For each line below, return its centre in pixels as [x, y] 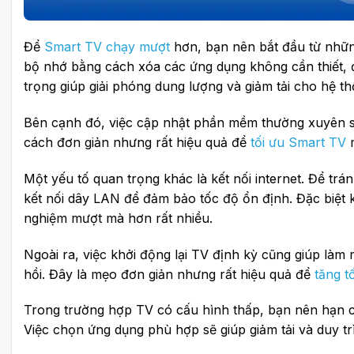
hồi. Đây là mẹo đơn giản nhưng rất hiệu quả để [169, 274]
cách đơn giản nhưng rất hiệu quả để [137, 143]
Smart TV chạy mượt [107, 47]
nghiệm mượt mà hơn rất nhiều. [118, 218]
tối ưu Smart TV [298, 143]
